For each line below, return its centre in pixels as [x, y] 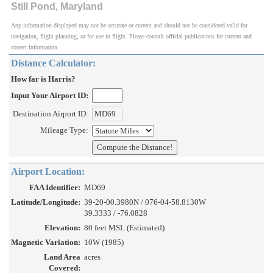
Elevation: [62, 228]
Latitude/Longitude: [46, 202]
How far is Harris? [43, 79]
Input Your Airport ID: [50, 96]
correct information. [35, 48]
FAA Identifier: [55, 188]
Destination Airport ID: [51, 114]
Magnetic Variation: [46, 243]
